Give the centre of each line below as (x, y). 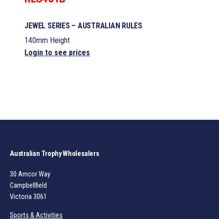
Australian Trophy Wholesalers (55, 153)
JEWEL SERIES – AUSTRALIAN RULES (84, 25)
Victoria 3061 (28, 197)
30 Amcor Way (30, 174)
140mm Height (47, 40)
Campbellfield (28, 185)
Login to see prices (57, 52)
